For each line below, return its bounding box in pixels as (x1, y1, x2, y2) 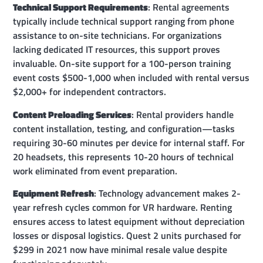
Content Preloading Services (13, 107, 132, 122)
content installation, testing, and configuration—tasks (13, 121, 235, 136)
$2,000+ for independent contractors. (13, 85, 167, 99)
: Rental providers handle (131, 107, 234, 122)
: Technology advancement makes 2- (94, 186, 241, 201)
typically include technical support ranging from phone (13, 14, 235, 29)
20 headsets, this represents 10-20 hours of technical (13, 149, 234, 164)
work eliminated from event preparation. (13, 163, 178, 178)
